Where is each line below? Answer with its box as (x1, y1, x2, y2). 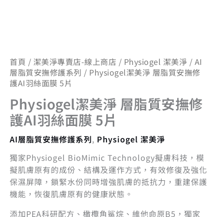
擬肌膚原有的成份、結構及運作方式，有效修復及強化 (10, 164, 207, 175)
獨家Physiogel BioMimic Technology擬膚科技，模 (10, 152, 204, 163)
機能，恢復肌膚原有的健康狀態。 (10, 188, 133, 200)
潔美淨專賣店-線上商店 (33, 56, 116, 67)
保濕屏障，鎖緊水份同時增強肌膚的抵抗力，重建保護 (10, 176, 207, 187)
